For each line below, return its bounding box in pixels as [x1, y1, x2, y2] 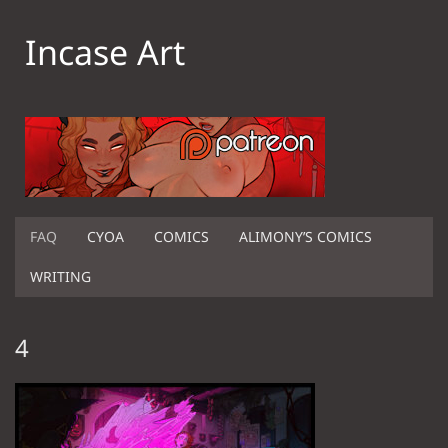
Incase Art [25, 29, 185, 75]
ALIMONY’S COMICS [239, 227, 372, 246]
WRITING [30, 267, 91, 286]
